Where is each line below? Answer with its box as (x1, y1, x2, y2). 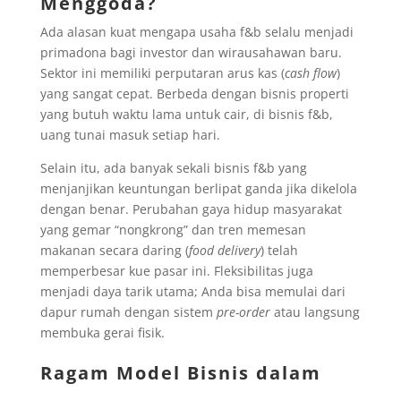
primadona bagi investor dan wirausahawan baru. (39, 43, 342, 61)
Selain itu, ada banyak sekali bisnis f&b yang (39, 158, 307, 176)
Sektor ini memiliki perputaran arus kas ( (39, 64, 285, 81)
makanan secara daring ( (39, 241, 189, 259)
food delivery (188, 241, 260, 259)
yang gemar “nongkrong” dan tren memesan (39, 220, 306, 238)
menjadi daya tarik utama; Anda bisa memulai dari (39, 282, 346, 300)
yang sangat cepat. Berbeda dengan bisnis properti (39, 84, 349, 102)
